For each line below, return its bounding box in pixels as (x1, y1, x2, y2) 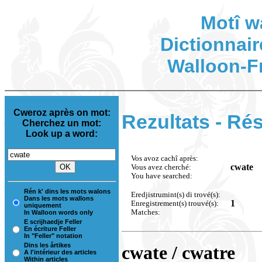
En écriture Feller (24, 225, 76, 233)
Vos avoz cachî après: (131, 154, 198, 163)
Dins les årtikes (24, 242, 71, 249)
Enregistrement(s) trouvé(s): (131, 199, 219, 208)
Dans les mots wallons (24, 195, 94, 202)
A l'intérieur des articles (24, 249, 96, 256)
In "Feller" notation (24, 232, 82, 240)
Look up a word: (26, 129, 98, 139)
